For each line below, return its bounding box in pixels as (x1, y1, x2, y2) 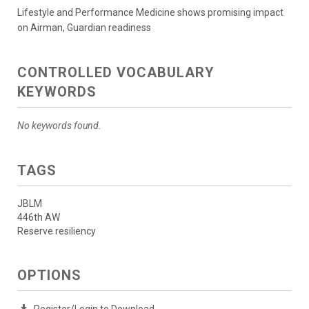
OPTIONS (17, 267, 81, 284)
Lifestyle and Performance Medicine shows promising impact (17, 7, 283, 19)
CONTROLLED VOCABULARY (17, 64, 215, 81)
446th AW (17, 212, 60, 223)
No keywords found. (17, 120, 101, 132)
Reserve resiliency (17, 226, 96, 237)
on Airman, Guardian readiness (17, 22, 151, 34)
